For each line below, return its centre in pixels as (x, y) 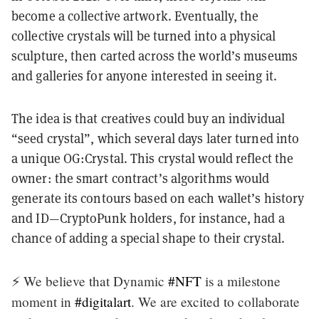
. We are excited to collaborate (215, 301)
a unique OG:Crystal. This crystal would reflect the (153, 158)
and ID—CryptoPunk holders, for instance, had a (148, 218)
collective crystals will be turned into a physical (144, 35)
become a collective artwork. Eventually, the (135, 15)
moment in (43, 301)
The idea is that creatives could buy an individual (148, 118)
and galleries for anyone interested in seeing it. (144, 75)
